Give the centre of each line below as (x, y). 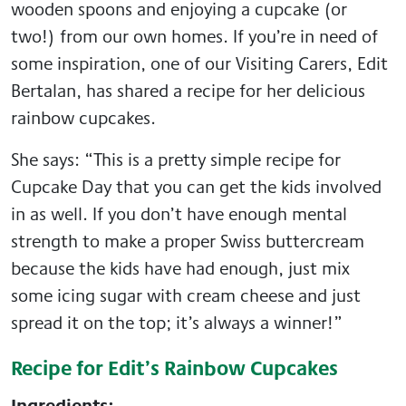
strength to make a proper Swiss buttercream (188, 240)
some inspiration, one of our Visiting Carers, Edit (199, 63)
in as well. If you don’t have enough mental (179, 213)
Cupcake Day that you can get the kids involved (196, 186)
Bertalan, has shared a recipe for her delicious (188, 90)
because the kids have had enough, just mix (180, 267)
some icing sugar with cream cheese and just (186, 295)
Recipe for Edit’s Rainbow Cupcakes (174, 367)
